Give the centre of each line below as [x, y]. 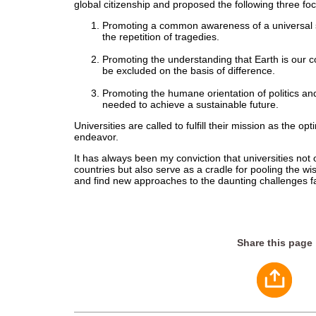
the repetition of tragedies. [161, 37]
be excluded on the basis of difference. [189, 71]
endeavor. [96, 137]
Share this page [274, 243]
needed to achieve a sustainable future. [190, 104]
